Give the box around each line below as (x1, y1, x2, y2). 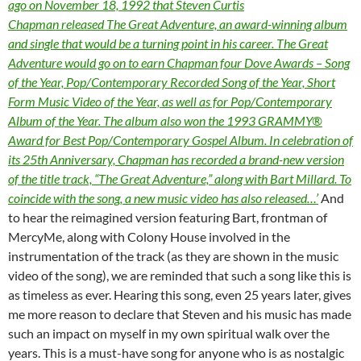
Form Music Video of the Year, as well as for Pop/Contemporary (8, 93, 332, 110)
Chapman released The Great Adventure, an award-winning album (8, 16, 347, 32)
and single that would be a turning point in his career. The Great (8, 35, 328, 52)
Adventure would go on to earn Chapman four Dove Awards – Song (8, 55, 350, 71)
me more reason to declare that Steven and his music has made (8, 306, 351, 322)
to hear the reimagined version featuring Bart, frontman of (8, 210, 327, 226)
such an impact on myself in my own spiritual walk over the (8, 326, 330, 342)
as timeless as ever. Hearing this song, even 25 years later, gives (8, 287, 351, 303)
